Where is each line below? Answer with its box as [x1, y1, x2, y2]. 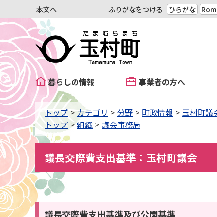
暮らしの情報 [48, 76, 94, 88]
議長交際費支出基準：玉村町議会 [45, 150, 197, 165]
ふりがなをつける [108, 4, 163, 14]
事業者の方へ [139, 76, 185, 88]
